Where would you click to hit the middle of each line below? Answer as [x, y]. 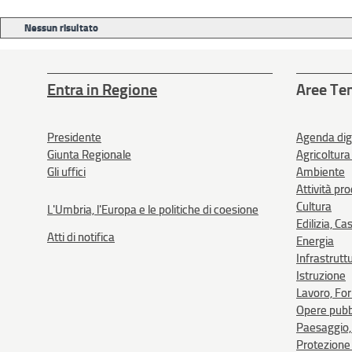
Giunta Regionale [89, 155]
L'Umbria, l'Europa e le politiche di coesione [153, 210]
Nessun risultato [61, 28]
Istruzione [321, 276]
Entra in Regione [102, 90]
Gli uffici [66, 172]
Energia [315, 241]
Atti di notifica [81, 237]
